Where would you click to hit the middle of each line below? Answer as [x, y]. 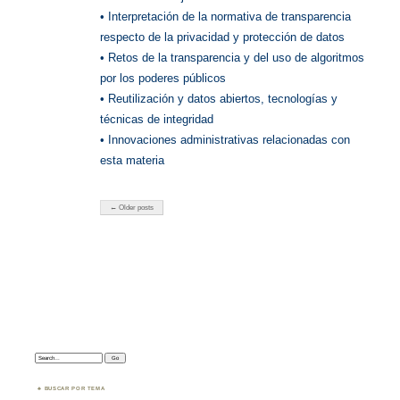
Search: [46, 357]
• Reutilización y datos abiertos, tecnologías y [218, 99]
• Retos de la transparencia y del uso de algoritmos [232, 58]
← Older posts [132, 208]
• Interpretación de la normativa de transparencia [225, 17]
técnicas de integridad [156, 120]
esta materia [132, 161]
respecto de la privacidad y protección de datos [222, 37]
